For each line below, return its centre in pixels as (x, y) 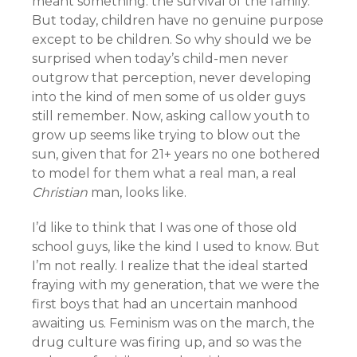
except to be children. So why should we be (172, 39)
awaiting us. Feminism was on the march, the (173, 323)
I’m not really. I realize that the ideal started (170, 266)
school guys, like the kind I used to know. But (176, 247)
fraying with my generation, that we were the (176, 285)
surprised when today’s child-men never (160, 59)
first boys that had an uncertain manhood (165, 304)
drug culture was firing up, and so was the (167, 342)
